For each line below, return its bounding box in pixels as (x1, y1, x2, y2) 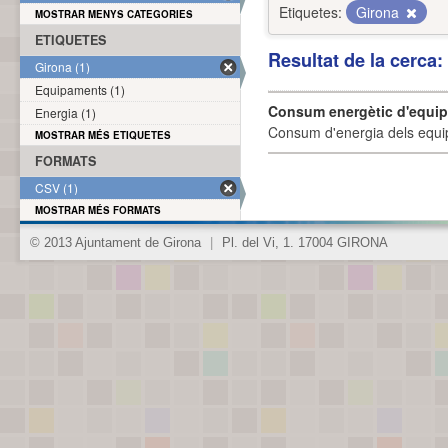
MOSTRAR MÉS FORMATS (35, 203, 161, 217)
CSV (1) (35, 179, 78, 196)
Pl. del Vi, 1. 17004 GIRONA (218, 236, 388, 250)
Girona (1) (35, 58, 90, 75)
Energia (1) (35, 104, 96, 121)
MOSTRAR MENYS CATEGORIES (35, 7, 193, 21)
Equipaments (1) (35, 81, 125, 98)
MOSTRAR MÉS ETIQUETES (35, 128, 171, 142)
